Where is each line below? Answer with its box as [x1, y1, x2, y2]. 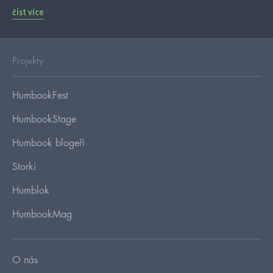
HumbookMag [12, 209, 72, 219]
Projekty [12, 56, 43, 66]
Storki [12, 161, 36, 172]
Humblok [12, 185, 49, 196]
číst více [12, 7, 44, 17]
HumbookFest [12, 90, 68, 101]
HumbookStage [12, 114, 76, 124]
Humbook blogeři [12, 138, 85, 148]
